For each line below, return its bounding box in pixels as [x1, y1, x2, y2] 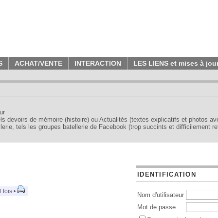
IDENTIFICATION [137, 171, 196, 178]
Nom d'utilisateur [137, 191, 184, 199]
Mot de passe [137, 203, 176, 211]
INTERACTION [74, 59, 121, 67]
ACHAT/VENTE [15, 59, 62, 67]
